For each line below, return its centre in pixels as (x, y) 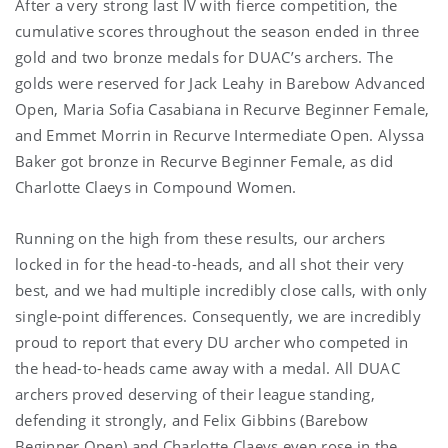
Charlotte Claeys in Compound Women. (156, 186)
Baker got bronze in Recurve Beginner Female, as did (204, 160)
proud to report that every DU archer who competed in (212, 341)
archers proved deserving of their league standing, (195, 393)
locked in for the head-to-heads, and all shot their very (210, 263)
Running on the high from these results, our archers (200, 237)
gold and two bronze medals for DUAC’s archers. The (204, 56)
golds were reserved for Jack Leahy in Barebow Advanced (220, 82)
